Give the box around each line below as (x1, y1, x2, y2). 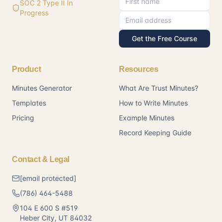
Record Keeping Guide (119, 128, 191, 137)
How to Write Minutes (119, 99, 188, 107)
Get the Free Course (132, 34, 197, 43)
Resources (119, 65, 159, 73)
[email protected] (20, 174, 76, 182)
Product (12, 65, 41, 73)
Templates (12, 99, 46, 107)
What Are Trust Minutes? (119, 84, 198, 92)
